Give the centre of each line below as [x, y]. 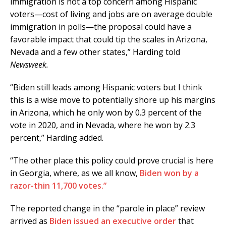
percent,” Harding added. [57, 138]
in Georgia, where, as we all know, [75, 173]
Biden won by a [169, 173]
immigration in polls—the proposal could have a [101, 27]
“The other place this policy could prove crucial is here [112, 161]
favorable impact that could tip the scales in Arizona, [109, 40]
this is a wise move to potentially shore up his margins [113, 100]
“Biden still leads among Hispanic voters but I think [106, 88]
